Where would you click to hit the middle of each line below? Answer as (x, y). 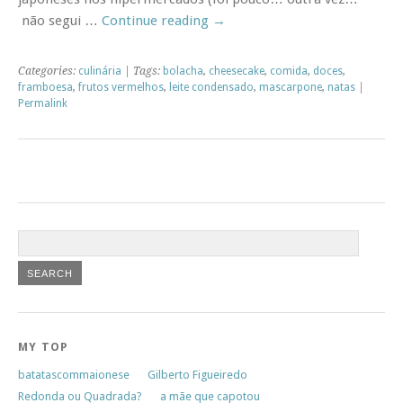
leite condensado (211, 87)
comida (289, 71)
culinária (100, 71)
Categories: (48, 71)
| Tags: (142, 71)
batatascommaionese (74, 374)
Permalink (43, 103)
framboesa (45, 87)
